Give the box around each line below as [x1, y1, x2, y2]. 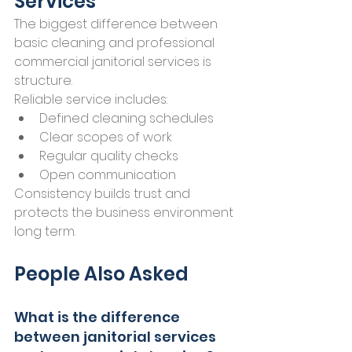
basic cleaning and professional [14, 34, 218, 53]
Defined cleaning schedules [39, 109, 214, 128]
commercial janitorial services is [14, 53, 214, 71]
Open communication [39, 166, 176, 185]
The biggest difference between [14, 15, 221, 34]
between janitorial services [14, 327, 219, 347]
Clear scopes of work [39, 128, 172, 147]
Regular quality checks [39, 147, 178, 166]
